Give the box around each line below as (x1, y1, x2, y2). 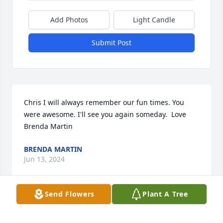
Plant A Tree (142, 189, 188, 199)
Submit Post (92, 38, 131, 48)
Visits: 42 (97, 195, 126, 205)
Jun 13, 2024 (24, 154, 65, 164)
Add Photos (50, 15, 88, 25)
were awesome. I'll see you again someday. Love (24, 110, 186, 119)
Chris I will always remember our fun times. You (24, 98, 184, 108)
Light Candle (133, 15, 175, 25)
